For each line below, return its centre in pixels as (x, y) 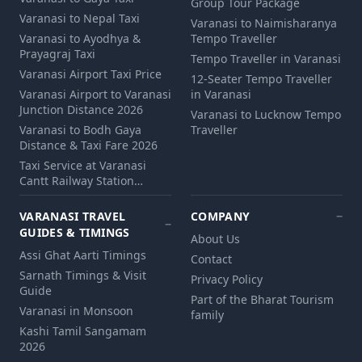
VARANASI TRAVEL (73, 217)
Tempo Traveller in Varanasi (266, 59)
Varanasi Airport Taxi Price (90, 74)
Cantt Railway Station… (81, 181)
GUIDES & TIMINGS (75, 233)
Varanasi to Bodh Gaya (80, 130)
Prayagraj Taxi (57, 54)
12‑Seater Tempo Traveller (261, 79)
